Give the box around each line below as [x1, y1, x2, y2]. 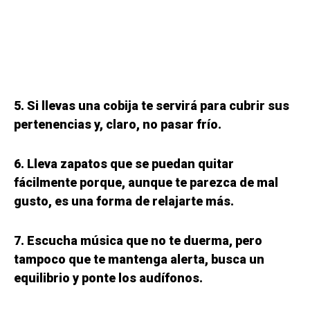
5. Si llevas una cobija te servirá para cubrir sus [14, 98, 289, 113]
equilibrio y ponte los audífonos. [14, 271, 203, 286]
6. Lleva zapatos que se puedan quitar [14, 156, 234, 172]
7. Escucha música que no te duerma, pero [14, 233, 262, 248]
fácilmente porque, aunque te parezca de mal [14, 175, 278, 190]
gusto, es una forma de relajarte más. [14, 194, 234, 209]
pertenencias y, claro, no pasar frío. [14, 117, 221, 132]
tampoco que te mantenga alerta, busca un [14, 252, 264, 267]
